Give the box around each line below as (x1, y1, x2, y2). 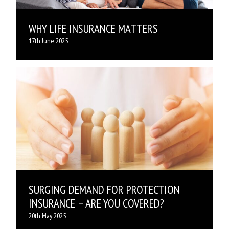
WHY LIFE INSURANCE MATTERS (29, 21, 161, 36)
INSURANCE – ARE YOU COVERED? (29, 196, 164, 211)
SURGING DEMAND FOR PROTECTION (29, 182, 180, 197)
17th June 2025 (29, 36, 68, 46)
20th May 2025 (29, 211, 66, 221)
